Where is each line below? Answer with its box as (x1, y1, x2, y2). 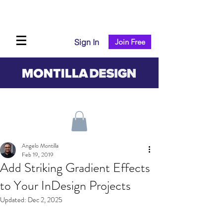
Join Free (114, 37, 145, 47)
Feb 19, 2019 (22, 150, 54, 159)
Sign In (74, 37, 99, 47)
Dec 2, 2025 (28, 194, 62, 205)
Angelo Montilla (22, 141, 58, 150)
